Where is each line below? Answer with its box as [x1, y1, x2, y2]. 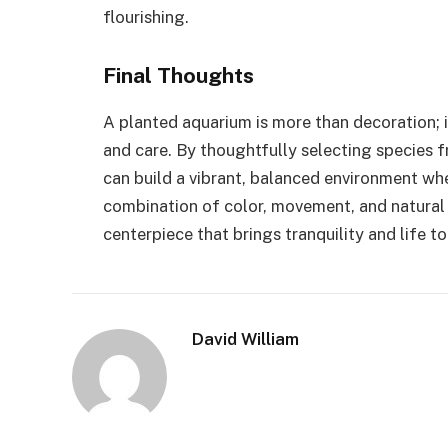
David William [192, 328, 299, 349]
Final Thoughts [103, 62, 254, 88]
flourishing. [103, 6, 189, 27]
